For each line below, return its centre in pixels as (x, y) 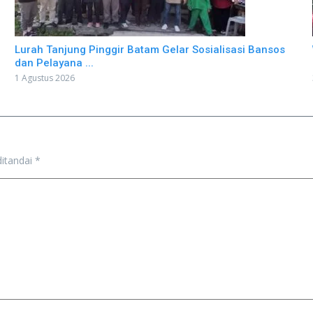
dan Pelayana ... (54, 63)
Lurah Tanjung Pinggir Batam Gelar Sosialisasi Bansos (150, 49)
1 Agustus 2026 (44, 78)
